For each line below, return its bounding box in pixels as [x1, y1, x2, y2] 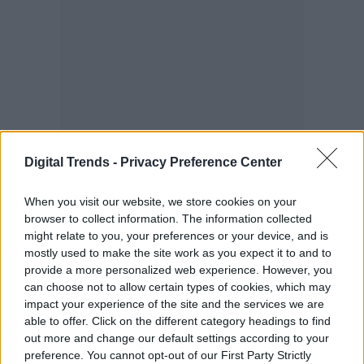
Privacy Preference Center [120, 154, 282, 169]
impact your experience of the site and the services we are [24, 297, 324, 310]
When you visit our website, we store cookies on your [24, 194, 297, 208]
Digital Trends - [24, 154, 120, 169]
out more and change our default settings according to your [24, 331, 329, 344]
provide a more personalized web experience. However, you [24, 262, 332, 276]
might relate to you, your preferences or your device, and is [24, 228, 328, 242]
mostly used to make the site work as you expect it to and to [24, 245, 331, 259]
